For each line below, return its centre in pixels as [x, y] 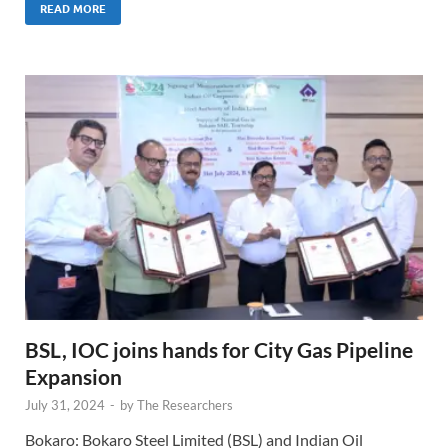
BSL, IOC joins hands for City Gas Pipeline [219, 350]
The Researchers [185, 405]
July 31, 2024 [65, 405]
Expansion [73, 377]
